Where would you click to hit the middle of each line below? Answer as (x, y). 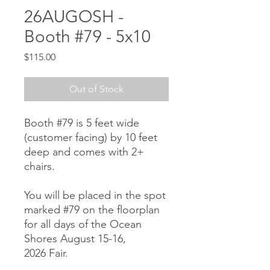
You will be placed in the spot (95, 196)
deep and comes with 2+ (84, 152)
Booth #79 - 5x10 (87, 37)
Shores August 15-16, (75, 239)
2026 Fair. (46, 253)
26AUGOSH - (74, 17)
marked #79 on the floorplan (92, 210)
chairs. (39, 167)
